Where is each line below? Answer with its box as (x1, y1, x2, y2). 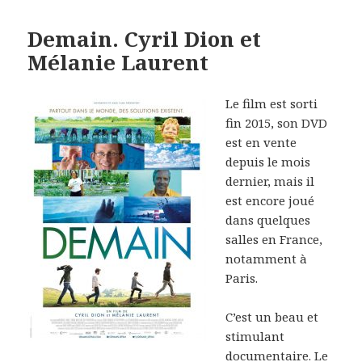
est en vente (225, 134, 297, 151)
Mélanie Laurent (27, 48, 209, 78)
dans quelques (225, 212, 311, 229)
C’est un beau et (225, 309, 319, 326)
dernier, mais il (225, 173, 315, 190)
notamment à (225, 250, 308, 267)
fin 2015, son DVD (225, 115, 328, 132)
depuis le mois (225, 154, 311, 170)
